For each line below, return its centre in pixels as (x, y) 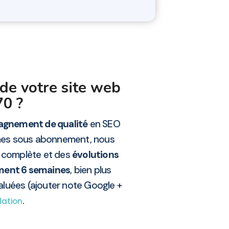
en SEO (104, 124)
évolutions (95, 155)
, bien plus (91, 170)
